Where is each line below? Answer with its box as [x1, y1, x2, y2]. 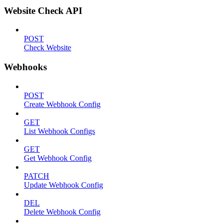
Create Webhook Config [24, 100, 101, 109]
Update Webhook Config [24, 180, 103, 189]
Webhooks [4, 62, 47, 73]
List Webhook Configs [24, 126, 95, 135]
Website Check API [4, 5, 82, 16]
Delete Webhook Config [24, 207, 101, 216]
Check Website [24, 43, 71, 52]
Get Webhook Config [24, 153, 92, 162]
